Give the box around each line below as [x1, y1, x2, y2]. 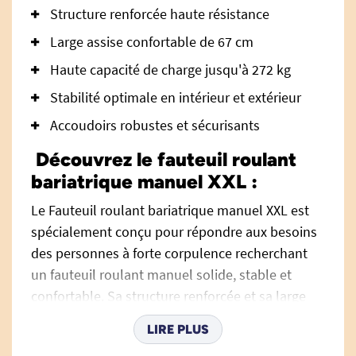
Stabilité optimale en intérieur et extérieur [50, 88, 301, 106]
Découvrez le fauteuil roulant [31, 148, 296, 171]
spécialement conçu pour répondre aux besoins [31, 222, 317, 241]
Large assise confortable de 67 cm [50, 33, 253, 51]
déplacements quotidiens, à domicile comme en [31, 330, 319, 348]
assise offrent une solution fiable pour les [31, 308, 280, 327]
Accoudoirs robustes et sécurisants [50, 116, 260, 134]
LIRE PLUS [147, 322, 209, 337]
